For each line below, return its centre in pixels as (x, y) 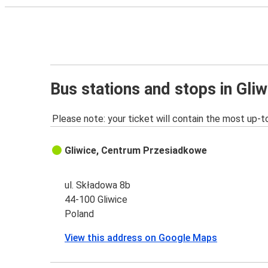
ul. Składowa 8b (98, 185)
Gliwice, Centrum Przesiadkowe (136, 151)
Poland (80, 214)
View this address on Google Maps (141, 238)
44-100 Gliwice (96, 200)
